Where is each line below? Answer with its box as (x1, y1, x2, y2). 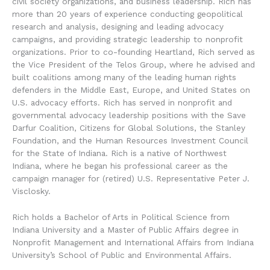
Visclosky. (12, 186, 54, 196)
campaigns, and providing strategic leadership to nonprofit (12, 34, 243, 44)
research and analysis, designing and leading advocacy (12, 22, 224, 31)
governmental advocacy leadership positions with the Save (12, 110, 246, 120)
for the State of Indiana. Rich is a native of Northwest (12, 148, 227, 158)
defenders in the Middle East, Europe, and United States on (12, 85, 250, 95)
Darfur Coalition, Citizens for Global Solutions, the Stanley (12, 123, 245, 133)
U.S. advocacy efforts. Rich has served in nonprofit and (12, 98, 232, 107)
